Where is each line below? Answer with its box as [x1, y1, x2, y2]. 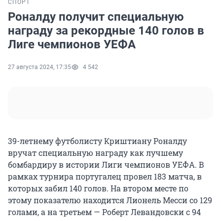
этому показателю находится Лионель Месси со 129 [8, 195, 212, 206]
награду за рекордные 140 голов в [8, 24, 204, 38]
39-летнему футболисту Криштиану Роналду [8, 136, 187, 147]
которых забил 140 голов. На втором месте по [8, 183, 188, 194]
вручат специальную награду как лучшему [8, 147, 183, 158]
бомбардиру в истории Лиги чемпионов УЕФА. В [8, 159, 204, 170]
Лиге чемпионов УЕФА [8, 37, 136, 52]
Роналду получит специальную [8, 10, 184, 24]
